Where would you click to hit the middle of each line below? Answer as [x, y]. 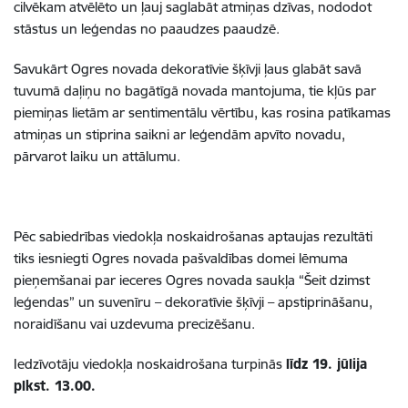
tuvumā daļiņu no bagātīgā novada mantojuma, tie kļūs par [195, 90]
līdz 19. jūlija [326, 363]
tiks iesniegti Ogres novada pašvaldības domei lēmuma [181, 258]
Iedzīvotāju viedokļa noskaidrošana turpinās [150, 363]
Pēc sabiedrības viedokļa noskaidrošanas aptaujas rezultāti [193, 236]
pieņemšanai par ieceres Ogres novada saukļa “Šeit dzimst [192, 280]
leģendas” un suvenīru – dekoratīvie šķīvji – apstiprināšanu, [193, 301]
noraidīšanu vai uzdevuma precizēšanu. [134, 323]
